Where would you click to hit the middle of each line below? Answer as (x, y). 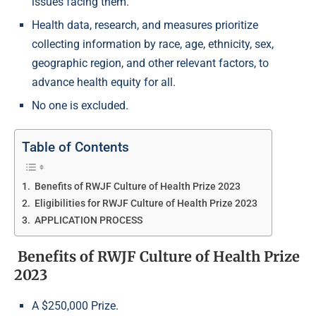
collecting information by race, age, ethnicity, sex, (153, 44)
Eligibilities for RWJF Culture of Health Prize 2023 (145, 204)
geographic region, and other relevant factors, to (150, 63)
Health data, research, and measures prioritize (145, 25)
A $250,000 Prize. (75, 306)
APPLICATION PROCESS (87, 221)
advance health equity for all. (104, 83)
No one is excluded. (80, 106)
